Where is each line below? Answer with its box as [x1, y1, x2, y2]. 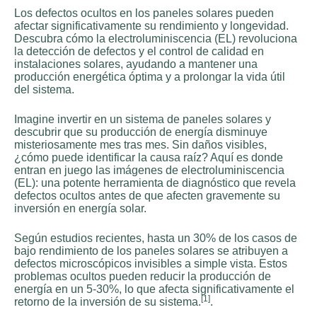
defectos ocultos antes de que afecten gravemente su [14, 190, 280, 202]
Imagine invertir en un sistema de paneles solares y [14, 113, 271, 126]
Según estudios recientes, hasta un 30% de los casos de [14, 232, 297, 245]
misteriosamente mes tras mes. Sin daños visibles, [14, 139, 267, 151]
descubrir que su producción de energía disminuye [14, 126, 267, 139]
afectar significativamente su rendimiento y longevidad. [14, 20, 289, 33]
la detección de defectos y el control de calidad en [14, 45, 264, 58]
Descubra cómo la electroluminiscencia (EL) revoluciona [14, 33, 297, 45]
